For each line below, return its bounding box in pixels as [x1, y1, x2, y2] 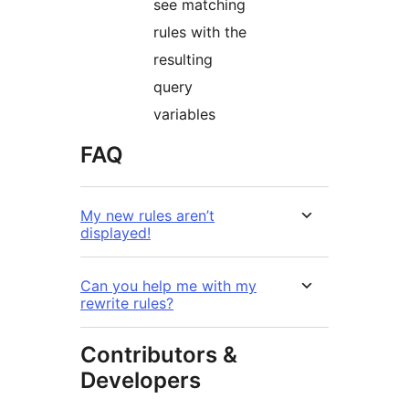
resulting [153, 50, 213, 69]
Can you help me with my [80, 277, 257, 296]
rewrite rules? [80, 294, 173, 313]
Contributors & [80, 341, 237, 369]
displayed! [80, 224, 151, 243]
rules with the [153, 23, 246, 42]
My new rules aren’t [80, 206, 215, 225]
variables [153, 105, 215, 124]
